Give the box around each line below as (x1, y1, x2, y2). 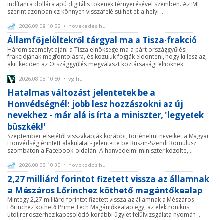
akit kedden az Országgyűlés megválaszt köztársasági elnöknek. (7, 60, 185, 68)
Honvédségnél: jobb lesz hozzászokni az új (7, 98, 183, 110)
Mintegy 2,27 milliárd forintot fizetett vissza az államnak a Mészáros (7, 195, 194, 204)
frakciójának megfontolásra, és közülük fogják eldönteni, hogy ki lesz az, (7, 53, 207, 61)
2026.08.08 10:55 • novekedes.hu (18, 22, 106, 29)
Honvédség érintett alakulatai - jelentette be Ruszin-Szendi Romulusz (7, 139, 196, 148)
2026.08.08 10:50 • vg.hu (18, 75, 82, 82)
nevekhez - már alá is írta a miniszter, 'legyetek (7, 110, 204, 121)
